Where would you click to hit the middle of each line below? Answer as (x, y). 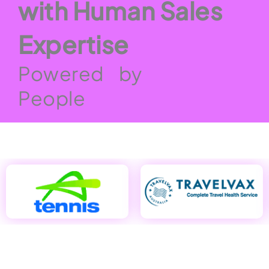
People (52, 98)
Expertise (74, 44)
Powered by (80, 73)
